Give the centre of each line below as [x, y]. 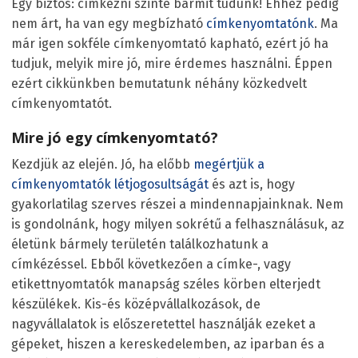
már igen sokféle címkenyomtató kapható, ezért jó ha [170, 43]
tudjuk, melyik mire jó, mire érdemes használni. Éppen [172, 63]
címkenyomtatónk [260, 23]
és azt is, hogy [252, 184]
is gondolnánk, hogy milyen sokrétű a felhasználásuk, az [178, 224]
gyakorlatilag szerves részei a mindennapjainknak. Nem [177, 204]
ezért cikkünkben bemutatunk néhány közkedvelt [159, 83]
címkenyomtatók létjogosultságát [110, 184]
